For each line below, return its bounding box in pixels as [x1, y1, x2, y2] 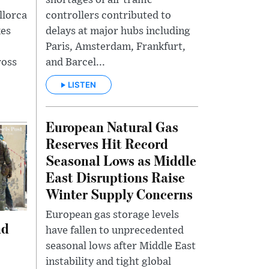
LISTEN [68, 80, 96, 90]
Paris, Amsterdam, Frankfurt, [46, 41, 186, 52]
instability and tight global [46, 256, 171, 268]
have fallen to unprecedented [46, 225, 184, 237]
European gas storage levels [46, 210, 179, 221]
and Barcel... [46, 56, 105, 68]
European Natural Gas [46, 117, 178, 136]
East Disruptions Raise [46, 168, 185, 187]
